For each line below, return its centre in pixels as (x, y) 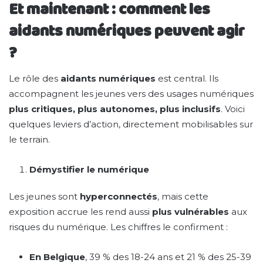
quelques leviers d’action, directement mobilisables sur (131, 124)
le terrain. (29, 139)
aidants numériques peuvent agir (127, 31)
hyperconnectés (119, 196)
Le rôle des (35, 78)
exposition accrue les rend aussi (80, 212)
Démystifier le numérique (89, 169)
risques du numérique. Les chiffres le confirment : (118, 227)
